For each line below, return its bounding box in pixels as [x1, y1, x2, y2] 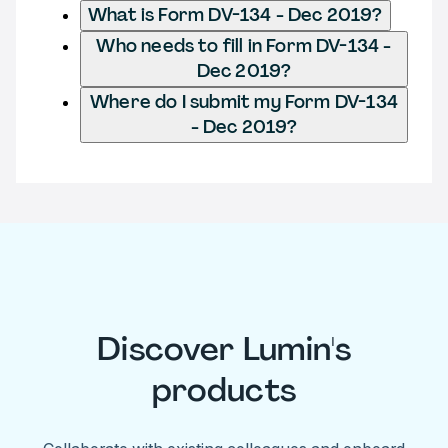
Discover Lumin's [96, 328, 352, 371]
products [151, 369, 297, 412]
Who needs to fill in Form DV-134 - [96, 33, 392, 58]
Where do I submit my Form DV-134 [90, 89, 398, 114]
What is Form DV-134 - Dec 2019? [88, 2, 383, 27]
